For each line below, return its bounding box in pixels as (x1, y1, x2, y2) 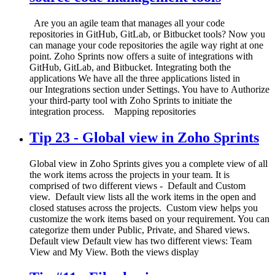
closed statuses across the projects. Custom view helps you (29, 202, 258, 213)
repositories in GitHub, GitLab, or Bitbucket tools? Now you (29, 28, 265, 39)
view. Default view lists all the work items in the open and (29, 191, 256, 202)
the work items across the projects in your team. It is (29, 169, 230, 180)
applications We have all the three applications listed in (29, 72, 240, 83)
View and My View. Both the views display (29, 246, 199, 257)
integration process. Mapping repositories (29, 106, 196, 117)
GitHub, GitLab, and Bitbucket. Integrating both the (29, 61, 231, 72)
